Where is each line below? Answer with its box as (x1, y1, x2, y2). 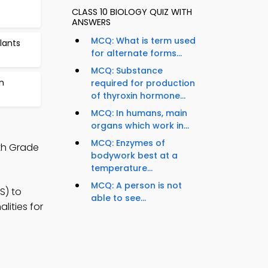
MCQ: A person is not (91, 179, 182, 192)
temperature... (91, 162, 153, 175)
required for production (91, 77, 195, 90)
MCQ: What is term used (91, 35, 196, 47)
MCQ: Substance (91, 65, 163, 77)
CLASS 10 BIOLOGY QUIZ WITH (72, 6, 192, 19)
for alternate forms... (91, 47, 182, 60)
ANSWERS (72, 16, 111, 29)
